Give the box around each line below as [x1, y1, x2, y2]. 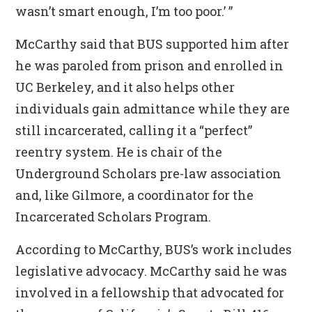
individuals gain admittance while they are [15, 100, 290, 117]
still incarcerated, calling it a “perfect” [15, 122, 253, 139]
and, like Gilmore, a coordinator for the [15, 187, 254, 203]
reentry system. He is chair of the [15, 143, 223, 160]
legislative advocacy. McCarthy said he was [15, 263, 288, 279]
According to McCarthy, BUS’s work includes [15, 241, 292, 258]
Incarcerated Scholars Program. [15, 208, 212, 225]
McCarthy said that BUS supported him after [15, 36, 290, 52]
